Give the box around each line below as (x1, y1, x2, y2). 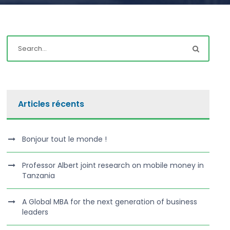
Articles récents (18, 98, 85, 110)
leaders (22, 207, 49, 218)
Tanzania (22, 170, 55, 181)
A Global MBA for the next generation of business (22, 197, 198, 207)
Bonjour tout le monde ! (22, 134, 107, 145)
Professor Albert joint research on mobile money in (22, 160, 204, 171)
